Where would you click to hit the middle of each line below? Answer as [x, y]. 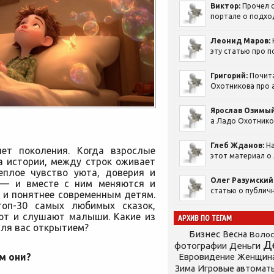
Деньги [245, 246]
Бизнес [205, 234]
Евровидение [206, 257]
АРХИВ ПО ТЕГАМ [205, 218]
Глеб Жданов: [237, 145]
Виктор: [225, 6]
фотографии [201, 246]
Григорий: [229, 76]
